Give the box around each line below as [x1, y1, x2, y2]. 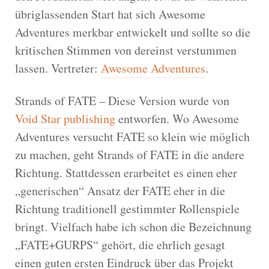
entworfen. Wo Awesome [115, 110, 239, 127]
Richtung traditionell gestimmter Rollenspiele [15, 200, 240, 217]
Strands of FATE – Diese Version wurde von [15, 92, 229, 109]
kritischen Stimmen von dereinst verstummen [15, 41, 237, 58]
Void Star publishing [15, 110, 115, 127]
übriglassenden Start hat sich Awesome [15, 5, 205, 22]
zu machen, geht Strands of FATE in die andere [15, 146, 244, 163]
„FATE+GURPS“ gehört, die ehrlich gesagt [15, 236, 225, 253]
